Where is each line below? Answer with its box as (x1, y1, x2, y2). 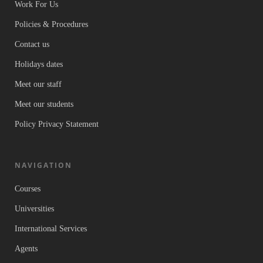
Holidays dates (15, 60, 63, 69)
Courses (15, 184, 41, 194)
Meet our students (15, 100, 73, 109)
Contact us (15, 40, 49, 49)
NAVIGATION (15, 160, 72, 171)
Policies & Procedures (15, 20, 88, 29)
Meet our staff (15, 80, 62, 89)
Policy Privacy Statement (15, 120, 99, 129)
